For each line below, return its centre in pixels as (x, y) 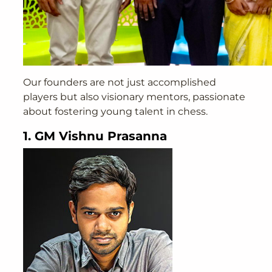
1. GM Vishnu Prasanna (95, 136)
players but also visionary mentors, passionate (134, 97)
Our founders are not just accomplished (120, 83)
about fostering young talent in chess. (116, 112)
